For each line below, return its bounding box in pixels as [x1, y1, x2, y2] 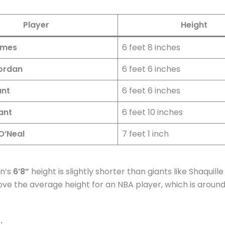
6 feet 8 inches [122, 42, 180, 54]
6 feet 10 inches [122, 106, 183, 119]
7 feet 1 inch [122, 128, 169, 140]
